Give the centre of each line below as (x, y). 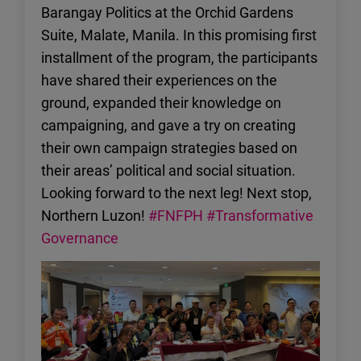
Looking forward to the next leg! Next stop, (176, 193)
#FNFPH (176, 216)
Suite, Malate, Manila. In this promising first (179, 35)
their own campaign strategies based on (169, 148)
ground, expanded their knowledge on (161, 103)
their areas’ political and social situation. (168, 170)
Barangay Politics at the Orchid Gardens (167, 12)
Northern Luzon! (95, 216)
